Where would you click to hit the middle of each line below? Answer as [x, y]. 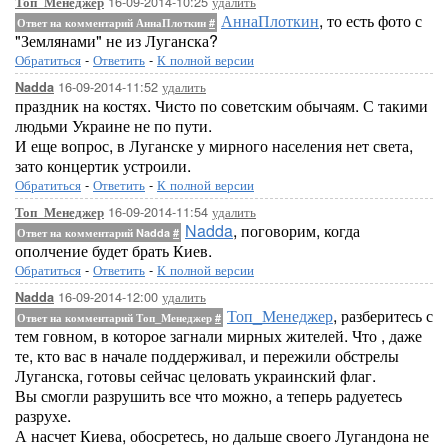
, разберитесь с [383, 315]
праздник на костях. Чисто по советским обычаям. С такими [221, 105]
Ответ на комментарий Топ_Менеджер [116, 317]
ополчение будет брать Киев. [113, 250]
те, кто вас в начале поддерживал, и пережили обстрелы [207, 355]
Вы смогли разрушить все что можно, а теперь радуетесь [208, 395]
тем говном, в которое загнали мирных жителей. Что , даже [218, 335]
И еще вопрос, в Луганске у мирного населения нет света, [214, 145]
